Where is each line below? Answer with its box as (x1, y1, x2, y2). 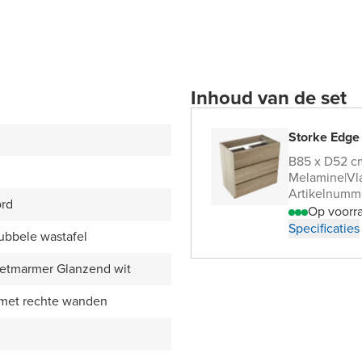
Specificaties (288, 219, 360, 238)
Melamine (288, 168, 344, 187)
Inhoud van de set (191, 83, 347, 113)
